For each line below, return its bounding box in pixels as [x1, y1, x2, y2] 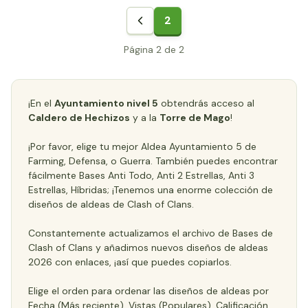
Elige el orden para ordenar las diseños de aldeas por [28, 285, 269, 297]
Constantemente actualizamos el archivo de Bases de [28, 227, 273, 239]
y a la [130, 111, 159, 124]
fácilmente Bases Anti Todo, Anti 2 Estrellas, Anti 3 [28, 169, 254, 181]
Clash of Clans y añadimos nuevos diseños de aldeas [28, 241, 268, 254]
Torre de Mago [159, 111, 230, 124]
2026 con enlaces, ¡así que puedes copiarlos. [28, 256, 232, 268]
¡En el [28, 97, 54, 109]
